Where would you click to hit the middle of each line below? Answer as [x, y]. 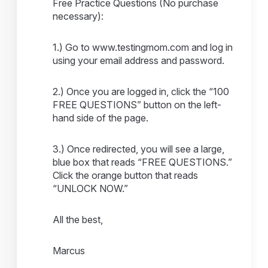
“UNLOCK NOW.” [91, 188]
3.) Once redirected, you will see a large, [139, 149]
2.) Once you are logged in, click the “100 [141, 91]
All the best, [78, 219]
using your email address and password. [139, 60]
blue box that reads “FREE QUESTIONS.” [143, 162]
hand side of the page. [101, 118]
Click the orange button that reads [126, 175]
